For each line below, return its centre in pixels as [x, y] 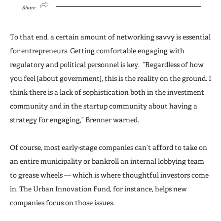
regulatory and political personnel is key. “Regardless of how [107, 64]
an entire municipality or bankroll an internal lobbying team [107, 161]
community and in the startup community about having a [104, 106]
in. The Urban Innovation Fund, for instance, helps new [98, 189]
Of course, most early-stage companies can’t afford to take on [109, 147]
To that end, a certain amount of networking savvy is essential [110, 37]
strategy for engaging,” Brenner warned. [74, 120]
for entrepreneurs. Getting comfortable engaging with [97, 51]
